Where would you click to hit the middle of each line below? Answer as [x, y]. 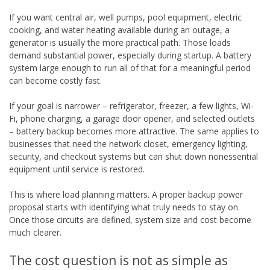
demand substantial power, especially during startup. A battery [130, 55]
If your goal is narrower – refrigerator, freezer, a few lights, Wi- [131, 105]
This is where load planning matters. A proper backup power [126, 194]
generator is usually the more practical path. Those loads [120, 42]
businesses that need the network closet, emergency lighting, [128, 143]
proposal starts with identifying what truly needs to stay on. [124, 207]
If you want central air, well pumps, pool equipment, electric [125, 17]
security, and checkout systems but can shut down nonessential [133, 156]
